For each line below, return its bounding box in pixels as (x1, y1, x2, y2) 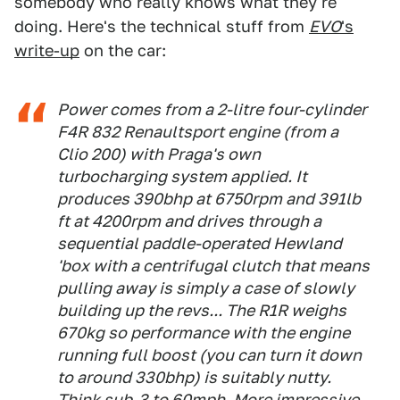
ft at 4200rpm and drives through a (57, 212, 321, 230)
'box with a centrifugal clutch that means (57, 256, 370, 275)
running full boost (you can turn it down (57, 346, 362, 364)
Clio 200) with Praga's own (57, 145, 261, 163)
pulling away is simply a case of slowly (57, 279, 354, 297)
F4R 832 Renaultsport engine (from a (57, 122, 338, 141)
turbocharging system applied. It (57, 167, 307, 186)
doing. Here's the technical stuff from (14, 17, 309, 36)
